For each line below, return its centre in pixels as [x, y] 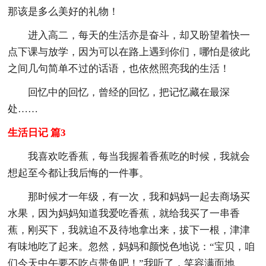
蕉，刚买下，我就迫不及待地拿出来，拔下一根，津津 [129, 230]
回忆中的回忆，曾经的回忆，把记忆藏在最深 [129, 92]
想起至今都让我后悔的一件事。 [79, 173]
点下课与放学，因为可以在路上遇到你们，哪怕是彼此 [129, 52]
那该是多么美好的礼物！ [64, 11]
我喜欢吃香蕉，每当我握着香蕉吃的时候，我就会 [139, 156]
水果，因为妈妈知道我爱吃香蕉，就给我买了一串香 [124, 213]
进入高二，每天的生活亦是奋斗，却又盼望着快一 [139, 35]
